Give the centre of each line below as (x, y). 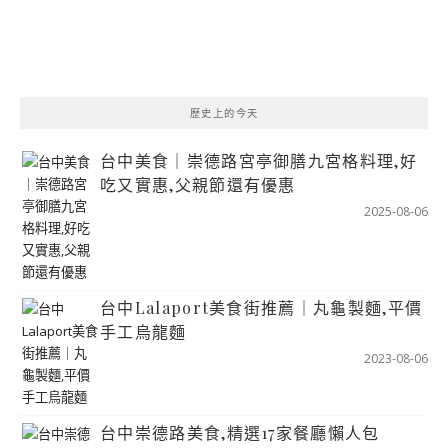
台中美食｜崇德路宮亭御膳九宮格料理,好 (258, 160)
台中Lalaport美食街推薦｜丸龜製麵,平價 (261, 307)
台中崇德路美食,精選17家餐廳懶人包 (240, 432)
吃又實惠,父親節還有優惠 (198, 184)
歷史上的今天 (224, 112)
